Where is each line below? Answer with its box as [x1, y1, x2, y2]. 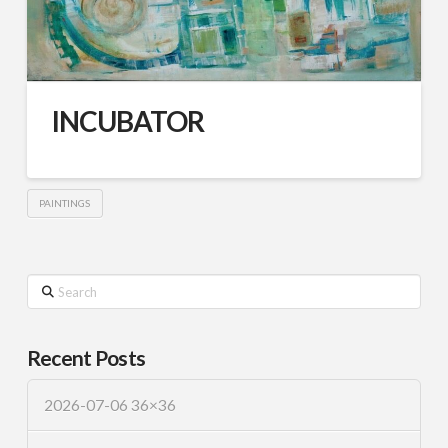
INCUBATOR [51, 103, 205, 138]
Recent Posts [26, 345, 146, 371]
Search [25, 276, 69, 294]
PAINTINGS [39, 196, 91, 209]
